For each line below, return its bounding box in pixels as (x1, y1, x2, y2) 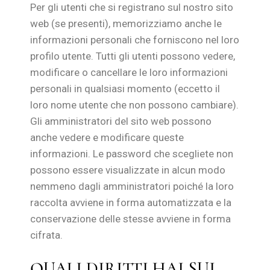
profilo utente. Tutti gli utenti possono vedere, (30, 50, 236, 62)
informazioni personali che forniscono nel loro (30, 34, 240, 46)
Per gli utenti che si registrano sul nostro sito (30, 1, 234, 13)
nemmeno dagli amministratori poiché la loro (30, 180, 234, 192)
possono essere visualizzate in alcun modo (30, 164, 226, 176)
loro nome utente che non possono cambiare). (30, 99, 239, 111)
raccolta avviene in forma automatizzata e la (30, 196, 232, 209)
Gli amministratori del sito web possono (30, 115, 212, 127)
